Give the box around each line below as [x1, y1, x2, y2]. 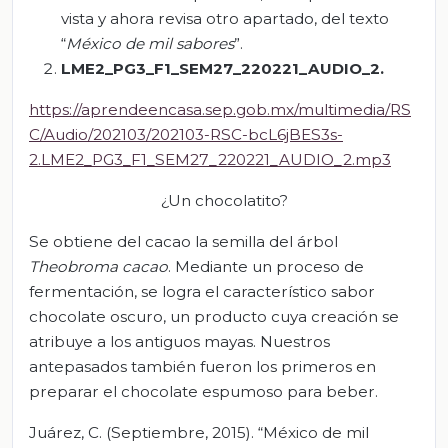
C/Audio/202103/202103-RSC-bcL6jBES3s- [29, 124, 343, 144]
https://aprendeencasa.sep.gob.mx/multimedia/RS [29, 99, 411, 119]
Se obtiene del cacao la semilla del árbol [29, 231, 338, 251]
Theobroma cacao [29, 256, 168, 276]
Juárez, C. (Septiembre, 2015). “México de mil [29, 422, 369, 442]
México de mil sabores [66, 33, 234, 53]
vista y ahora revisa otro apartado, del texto [61, 8, 389, 28]
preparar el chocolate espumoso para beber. [29, 381, 378, 401]
